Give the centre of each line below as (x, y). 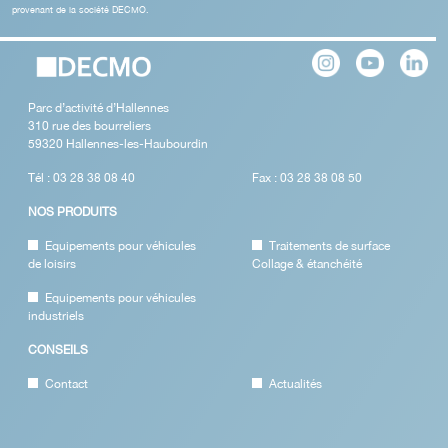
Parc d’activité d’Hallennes (98, 107)
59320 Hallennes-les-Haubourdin (118, 143)
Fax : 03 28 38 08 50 (307, 177)
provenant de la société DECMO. (80, 9)
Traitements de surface (329, 245)
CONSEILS (58, 349)
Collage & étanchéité (307, 263)
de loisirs (52, 263)
